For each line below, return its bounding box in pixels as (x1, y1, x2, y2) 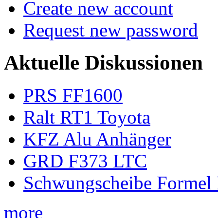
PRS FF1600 (23, 85, 123, 106)
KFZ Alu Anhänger (23, 128, 171, 150)
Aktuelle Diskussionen (4, 51, 203, 74)
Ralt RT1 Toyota (23, 107, 150, 128)
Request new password (23, 19, 198, 41)
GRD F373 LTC (23, 150, 147, 172)
